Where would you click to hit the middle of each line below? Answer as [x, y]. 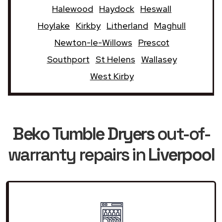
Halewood [73, 8]
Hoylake [54, 25]
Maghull [170, 25]
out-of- [182, 134]
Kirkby [88, 25]
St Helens [115, 59]
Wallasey [159, 59]
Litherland [127, 25]
